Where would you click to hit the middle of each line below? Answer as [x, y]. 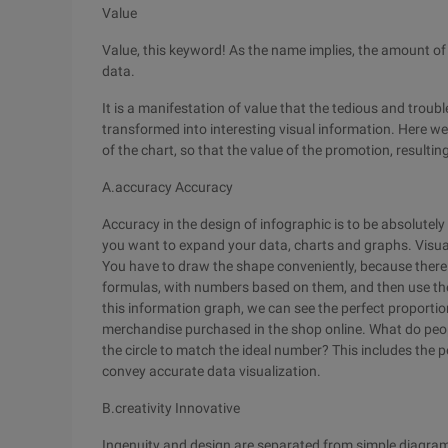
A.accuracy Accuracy [167, 187]
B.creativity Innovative [171, 408]
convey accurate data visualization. [211, 371]
